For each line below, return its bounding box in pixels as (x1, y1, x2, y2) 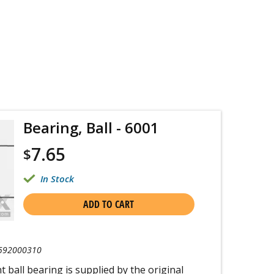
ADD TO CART (83, 198, 135, 211)
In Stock (40, 172, 74, 185)
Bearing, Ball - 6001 (23, 117, 159, 138)
